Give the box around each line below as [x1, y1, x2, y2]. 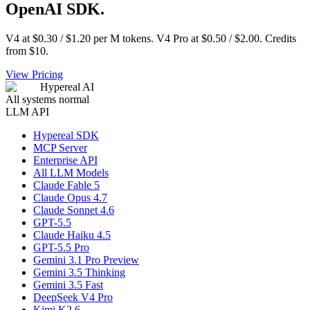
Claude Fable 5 [33, 179, 100, 191]
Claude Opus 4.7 [33, 191, 107, 203]
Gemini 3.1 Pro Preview [33, 253, 139, 266]
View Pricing [6, 68, 63, 80]
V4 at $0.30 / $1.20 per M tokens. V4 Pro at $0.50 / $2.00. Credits [6, 32, 296, 44]
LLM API [6, 105, 49, 118]
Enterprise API [33, 154, 98, 166]
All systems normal [6, 93, 89, 105]
